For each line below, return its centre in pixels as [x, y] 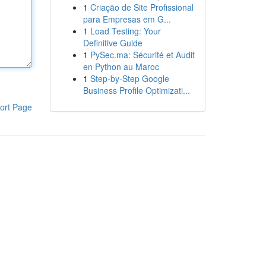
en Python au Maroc [121, 66]
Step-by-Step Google [129, 78]
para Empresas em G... [127, 19]
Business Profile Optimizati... [136, 90]
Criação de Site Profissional [142, 7]
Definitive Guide [113, 43]
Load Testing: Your [125, 31]
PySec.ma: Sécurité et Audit [142, 55]
